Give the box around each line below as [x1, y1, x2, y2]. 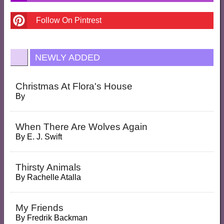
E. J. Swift [26, 132, 62, 141]
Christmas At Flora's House [15, 81, 132, 91]
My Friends [15, 202, 63, 213]
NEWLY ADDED [34, 52, 100, 62]
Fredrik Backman [26, 213, 87, 222]
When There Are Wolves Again [15, 121, 147, 132]
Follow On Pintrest [35, 16, 101, 24]
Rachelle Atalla [26, 173, 81, 181]
